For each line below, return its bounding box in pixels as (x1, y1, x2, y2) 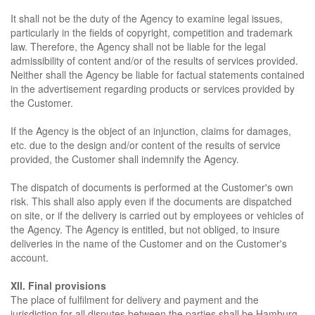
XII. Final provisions (11, 278, 106, 292)
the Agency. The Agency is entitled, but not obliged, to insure (11, 222, 280, 236)
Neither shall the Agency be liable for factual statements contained (11, 67, 304, 82)
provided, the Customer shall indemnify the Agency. (11, 152, 239, 166)
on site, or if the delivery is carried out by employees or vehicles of (11, 208, 304, 222)
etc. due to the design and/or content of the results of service (11, 138, 281, 152)
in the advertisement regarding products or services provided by (11, 82, 295, 96)
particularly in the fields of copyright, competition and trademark (11, 25, 292, 39)
